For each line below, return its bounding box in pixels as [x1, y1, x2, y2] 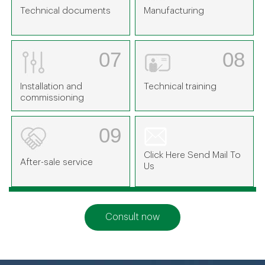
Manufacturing [144, 5, 205, 15]
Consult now [105, 212, 160, 222]
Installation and [20, 81, 83, 91]
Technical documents [20, 5, 111, 15]
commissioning [20, 92, 85, 102]
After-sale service [20, 157, 93, 167]
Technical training [144, 81, 217, 91]
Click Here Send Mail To [144, 150, 241, 160]
